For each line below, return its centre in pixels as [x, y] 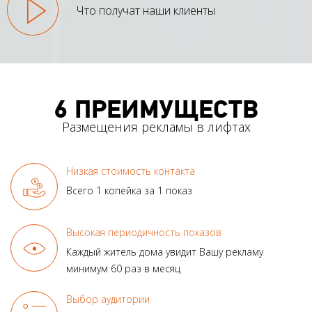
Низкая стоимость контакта [131, 171]
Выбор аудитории [108, 299]
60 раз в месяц [144, 268]
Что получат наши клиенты [146, 10]
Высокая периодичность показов [144, 232]
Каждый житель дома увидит [131, 252]
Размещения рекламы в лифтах [156, 127]
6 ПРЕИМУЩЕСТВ [156, 110]
